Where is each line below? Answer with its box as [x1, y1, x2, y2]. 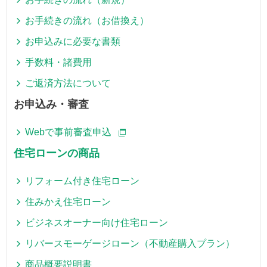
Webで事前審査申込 [25, 127, 112, 137]
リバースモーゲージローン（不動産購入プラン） [25, 238, 235, 249]
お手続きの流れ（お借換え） [25, 15, 150, 26]
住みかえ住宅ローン [25, 197, 111, 207]
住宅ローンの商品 [14, 147, 100, 159]
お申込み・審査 [14, 98, 89, 110]
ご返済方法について [25, 78, 111, 88]
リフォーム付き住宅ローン [25, 176, 140, 186]
